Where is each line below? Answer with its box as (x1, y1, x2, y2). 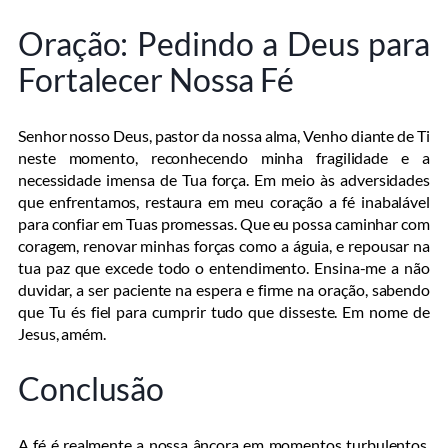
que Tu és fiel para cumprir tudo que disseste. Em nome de (18, 301, 430, 321)
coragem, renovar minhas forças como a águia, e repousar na (18, 235, 430, 255)
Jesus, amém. (18, 323, 106, 343)
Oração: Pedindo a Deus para (18, 24, 430, 64)
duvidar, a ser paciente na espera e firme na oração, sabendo (18, 279, 430, 299)
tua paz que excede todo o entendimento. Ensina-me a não (18, 257, 430, 277)
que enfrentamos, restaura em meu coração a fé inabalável (18, 191, 430, 211)
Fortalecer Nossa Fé (18, 60, 295, 100)
